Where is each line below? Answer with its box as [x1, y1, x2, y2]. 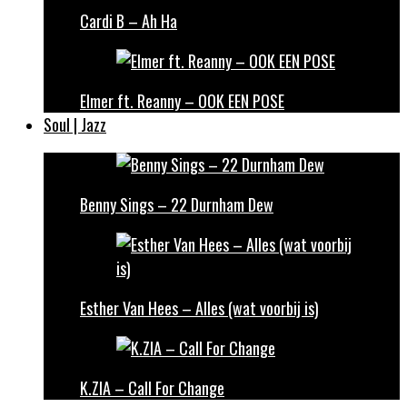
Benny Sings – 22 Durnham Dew [80, 193, 273, 216]
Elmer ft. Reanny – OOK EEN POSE [80, 89, 284, 113]
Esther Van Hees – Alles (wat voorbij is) [80, 296, 319, 320]
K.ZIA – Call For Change [80, 376, 224, 400]
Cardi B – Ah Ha [80, 9, 177, 33]
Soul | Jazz [44, 113, 106, 136]
